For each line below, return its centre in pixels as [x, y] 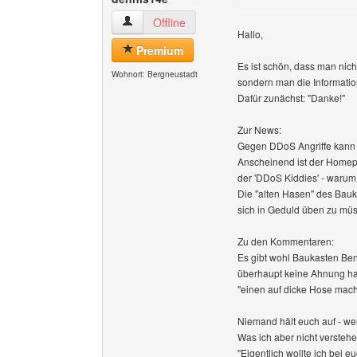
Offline [169, 22]
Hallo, [250, 34]
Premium [158, 50]
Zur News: [259, 129]
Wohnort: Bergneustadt [155, 74]
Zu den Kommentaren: [286, 241]
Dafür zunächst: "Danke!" [291, 98]
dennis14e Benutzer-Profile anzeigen [214, 22]
